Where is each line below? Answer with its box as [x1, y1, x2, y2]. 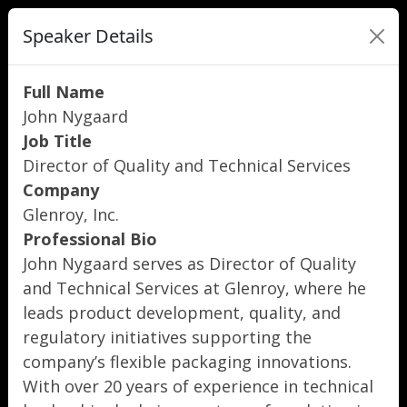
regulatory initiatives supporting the [23, 326, 312, 348]
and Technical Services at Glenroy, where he [23, 277, 366, 299]
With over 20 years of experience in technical [23, 375, 373, 397]
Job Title [23, 130, 92, 152]
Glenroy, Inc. [23, 203, 119, 225]
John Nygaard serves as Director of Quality [23, 253, 356, 274]
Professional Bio [23, 228, 157, 250]
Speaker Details [23, 24, 154, 48]
